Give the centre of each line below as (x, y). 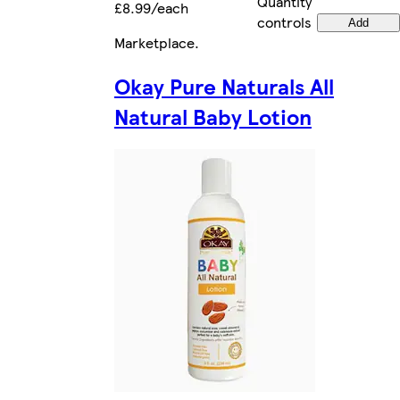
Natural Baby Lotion (212, 117)
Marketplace (154, 43)
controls (284, 22)
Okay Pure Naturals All (224, 86)
